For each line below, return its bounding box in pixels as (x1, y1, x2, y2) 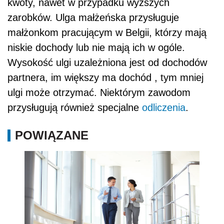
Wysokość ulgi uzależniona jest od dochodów (7, 56, 207, 68)
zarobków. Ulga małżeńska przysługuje (7, 11, 179, 23)
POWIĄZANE (15, 128, 88, 142)
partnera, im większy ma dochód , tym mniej (7, 71, 203, 83)
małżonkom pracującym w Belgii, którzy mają (7, 26, 206, 38)
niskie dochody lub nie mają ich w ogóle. (7, 41, 185, 53)
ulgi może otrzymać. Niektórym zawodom (7, 86, 190, 98)
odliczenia (142, 101, 185, 113)
